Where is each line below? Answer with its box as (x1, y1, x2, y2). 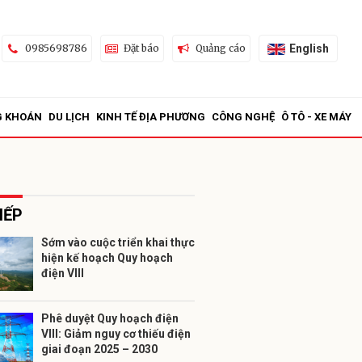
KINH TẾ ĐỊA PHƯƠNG (96, 111, 205, 123)
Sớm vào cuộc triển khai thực (41, 236, 195, 249)
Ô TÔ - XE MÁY (281, 111, 351, 123)
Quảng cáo (195, 42, 246, 54)
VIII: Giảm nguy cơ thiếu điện (41, 327, 191, 340)
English (288, 41, 329, 55)
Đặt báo (123, 42, 159, 54)
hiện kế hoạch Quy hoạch (41, 251, 173, 264)
